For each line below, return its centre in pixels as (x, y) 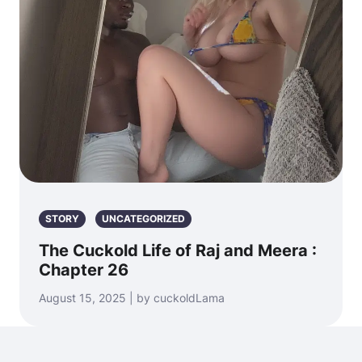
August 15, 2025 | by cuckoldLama (132, 298)
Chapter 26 (84, 270)
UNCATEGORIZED (143, 219)
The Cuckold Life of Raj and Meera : (178, 250)
